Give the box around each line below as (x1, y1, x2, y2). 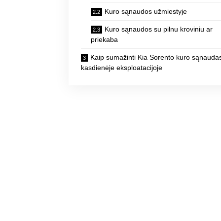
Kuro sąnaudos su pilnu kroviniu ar (105, 25, 213, 34)
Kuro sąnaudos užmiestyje (105, 7, 187, 16)
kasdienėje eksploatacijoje (81, 64, 163, 72)
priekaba (91, 36, 118, 44)
